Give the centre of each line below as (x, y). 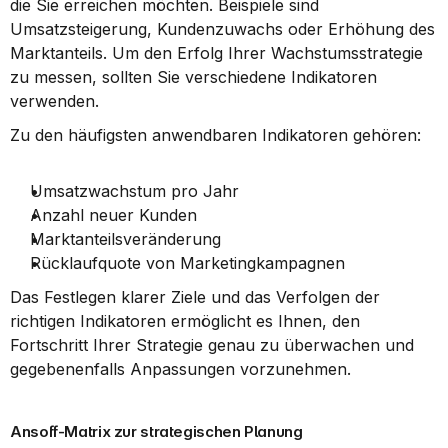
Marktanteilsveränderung (125, 239)
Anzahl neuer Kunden (113, 215)
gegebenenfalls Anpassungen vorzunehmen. (180, 369)
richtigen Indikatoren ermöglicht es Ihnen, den (185, 321)
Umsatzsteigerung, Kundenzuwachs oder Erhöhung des (222, 29)
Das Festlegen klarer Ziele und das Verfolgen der (195, 297)
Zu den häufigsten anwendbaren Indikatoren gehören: (215, 135)
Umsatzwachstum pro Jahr (134, 191)
